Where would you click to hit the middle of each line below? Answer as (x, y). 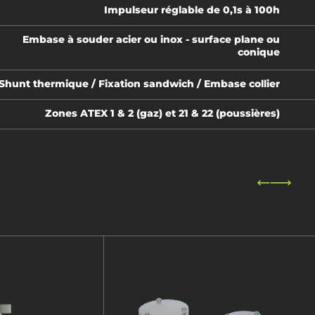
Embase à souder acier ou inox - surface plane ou (151, 39)
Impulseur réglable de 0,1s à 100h (192, 10)
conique (259, 52)
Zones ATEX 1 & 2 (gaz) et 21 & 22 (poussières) (162, 113)
